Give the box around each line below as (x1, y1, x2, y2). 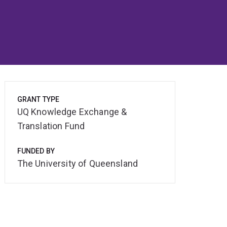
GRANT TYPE (17, 95, 60, 104)
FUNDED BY (17, 147, 55, 156)
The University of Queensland (17, 158, 138, 169)
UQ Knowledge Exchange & (17, 106, 127, 118)
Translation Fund (17, 121, 85, 132)
